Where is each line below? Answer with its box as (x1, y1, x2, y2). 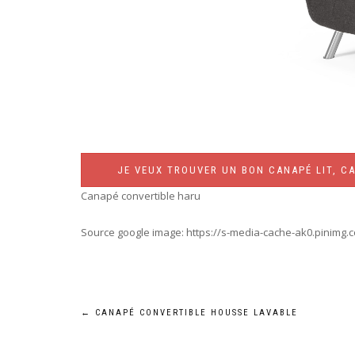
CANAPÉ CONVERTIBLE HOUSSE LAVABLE (91, 307, 298, 319)
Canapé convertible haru (81, 189, 200, 204)
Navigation (80, 304, 200, 338)
